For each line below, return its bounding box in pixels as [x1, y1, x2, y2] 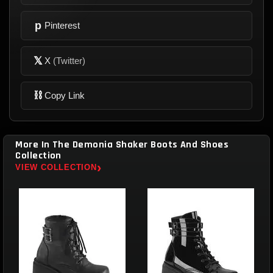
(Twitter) [53, 55, 85, 66]
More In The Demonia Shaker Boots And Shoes [15, 138, 229, 151]
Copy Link [44, 90, 85, 101]
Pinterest [44, 20, 80, 31]
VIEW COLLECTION [15, 163, 97, 172]
